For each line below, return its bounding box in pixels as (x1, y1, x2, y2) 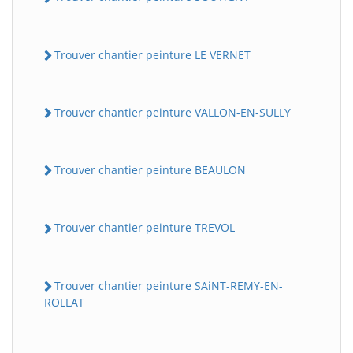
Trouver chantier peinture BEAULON (54, 162, 246, 178)
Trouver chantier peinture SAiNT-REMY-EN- (54, 277, 283, 293)
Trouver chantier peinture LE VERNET (54, 46, 251, 62)
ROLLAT (44, 294, 84, 310)
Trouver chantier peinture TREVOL (54, 220, 235, 236)
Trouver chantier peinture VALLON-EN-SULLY (54, 104, 291, 120)
